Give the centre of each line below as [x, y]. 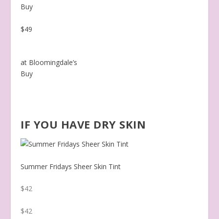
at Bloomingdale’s [49, 63]
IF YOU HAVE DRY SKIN [83, 124]
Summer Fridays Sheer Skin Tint [71, 167]
